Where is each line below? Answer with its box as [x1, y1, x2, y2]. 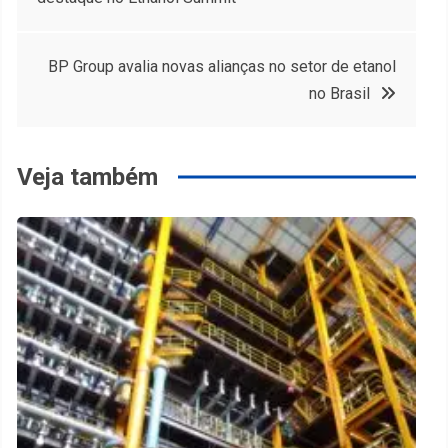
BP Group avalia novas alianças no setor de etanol [48, 57, 396, 76]
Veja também [17, 163, 158, 191]
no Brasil [309, 84, 370, 103]
